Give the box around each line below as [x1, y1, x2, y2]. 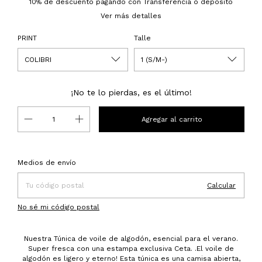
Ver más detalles [101, 12, 161, 20]
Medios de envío [18, 158, 76, 167]
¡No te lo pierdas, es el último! [70, 88, 192, 97]
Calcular [207, 181, 236, 189]
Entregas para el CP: [18, 155, 88, 163]
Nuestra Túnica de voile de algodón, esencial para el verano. [24, 235, 238, 243]
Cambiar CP [205, 155, 244, 163]
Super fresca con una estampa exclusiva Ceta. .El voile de [28, 244, 234, 253]
